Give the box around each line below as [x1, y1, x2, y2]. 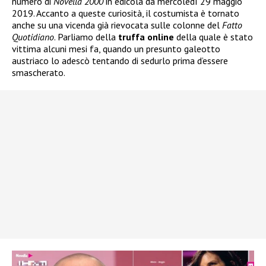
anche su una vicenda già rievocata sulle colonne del [12, 19, 222, 31]
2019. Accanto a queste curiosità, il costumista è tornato [12, 7, 239, 20]
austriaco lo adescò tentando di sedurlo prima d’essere [12, 55, 228, 67]
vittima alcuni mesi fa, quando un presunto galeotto [12, 43, 220, 55]
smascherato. [12, 66, 65, 79]
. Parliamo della [54, 31, 118, 43]
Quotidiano [12, 31, 54, 43]
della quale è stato [174, 31, 253, 43]
